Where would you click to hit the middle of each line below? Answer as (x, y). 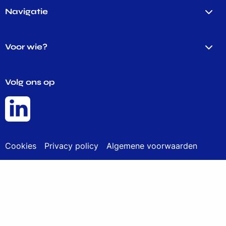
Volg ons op (30, 82)
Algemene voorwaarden (152, 146)
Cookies (21, 146)
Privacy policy (71, 146)
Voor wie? (26, 46)
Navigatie (26, 11)
